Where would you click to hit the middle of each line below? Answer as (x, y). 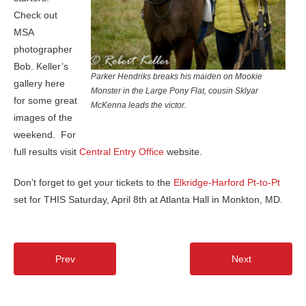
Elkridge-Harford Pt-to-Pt (227, 182)
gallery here (39, 83)
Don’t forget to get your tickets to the (94, 182)
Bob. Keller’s (41, 66)
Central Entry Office (122, 151)
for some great (45, 100)
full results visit (46, 151)
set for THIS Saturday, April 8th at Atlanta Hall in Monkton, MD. (148, 199)
